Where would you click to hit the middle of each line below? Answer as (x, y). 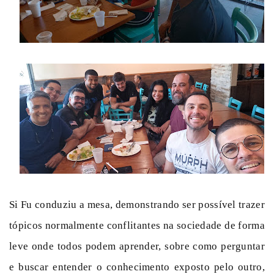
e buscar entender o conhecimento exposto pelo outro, (137, 267)
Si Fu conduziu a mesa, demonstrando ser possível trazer (137, 204)
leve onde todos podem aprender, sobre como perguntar (137, 246)
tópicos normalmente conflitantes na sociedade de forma (137, 225)
